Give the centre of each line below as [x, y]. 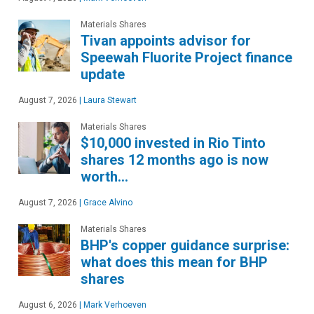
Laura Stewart [109, 100]
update [103, 74]
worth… [104, 176]
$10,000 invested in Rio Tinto [173, 143]
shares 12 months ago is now [175, 159]
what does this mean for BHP [174, 262]
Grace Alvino [107, 202]
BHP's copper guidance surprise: [185, 245]
